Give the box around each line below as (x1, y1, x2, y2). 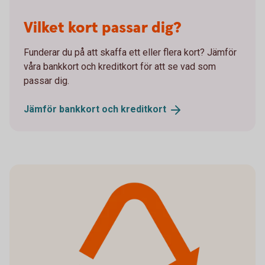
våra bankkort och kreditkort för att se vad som (24, 61, 216, 73)
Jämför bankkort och (24, 104, 121, 115)
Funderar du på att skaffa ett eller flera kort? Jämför (24, 47, 237, 59)
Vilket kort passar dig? (24, 18, 181, 39)
